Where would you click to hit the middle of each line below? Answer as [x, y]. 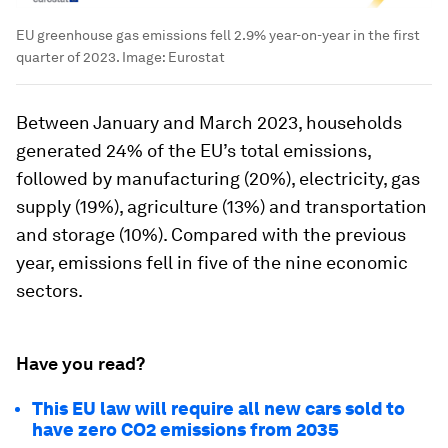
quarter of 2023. [67, 57]
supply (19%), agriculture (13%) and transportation [221, 207]
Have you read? [80, 364]
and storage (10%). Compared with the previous [211, 235]
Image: [143, 57]
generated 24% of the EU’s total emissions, [193, 151]
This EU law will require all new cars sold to [218, 409]
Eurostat [196, 57]
